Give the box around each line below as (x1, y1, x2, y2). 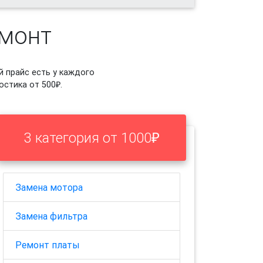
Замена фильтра (15, 210, 87, 222)
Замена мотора (15, 181, 83, 194)
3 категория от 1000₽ (23, 129, 160, 146)
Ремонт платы (15, 239, 80, 251)
